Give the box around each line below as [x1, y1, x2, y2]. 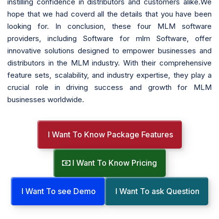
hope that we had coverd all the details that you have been [7, 9, 212, 19]
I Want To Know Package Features [46, 129, 173, 139]
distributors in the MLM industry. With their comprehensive [7, 58, 212, 67]
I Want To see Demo [20, 186, 96, 196]
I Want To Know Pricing [70, 157, 157, 168]
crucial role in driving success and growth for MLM [7, 82, 212, 92]
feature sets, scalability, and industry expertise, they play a [7, 70, 212, 80]
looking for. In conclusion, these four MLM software [7, 21, 212, 31]
